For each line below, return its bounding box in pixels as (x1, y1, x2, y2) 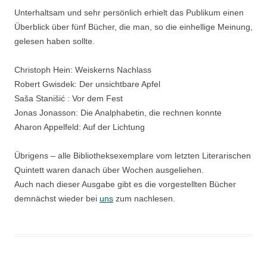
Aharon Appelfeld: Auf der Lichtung (14, 122, 145, 132)
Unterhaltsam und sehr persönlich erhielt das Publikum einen (14, 7, 244, 17)
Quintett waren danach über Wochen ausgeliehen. (14, 164, 204, 175)
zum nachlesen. (113, 193, 175, 203)
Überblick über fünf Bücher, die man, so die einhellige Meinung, (14, 21, 253, 32)
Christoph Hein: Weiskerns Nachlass (14, 64, 151, 74)
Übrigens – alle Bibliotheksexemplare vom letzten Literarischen (14, 150, 251, 160)
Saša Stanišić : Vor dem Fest (14, 93, 123, 103)
